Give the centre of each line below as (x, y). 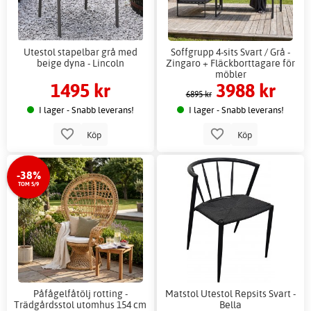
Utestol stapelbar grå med (80, 51)
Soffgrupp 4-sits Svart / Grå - (231, 51)
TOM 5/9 (29, 184)
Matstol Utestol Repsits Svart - (231, 294)
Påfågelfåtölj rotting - (80, 294)
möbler (230, 74)
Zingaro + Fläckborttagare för (231, 62)
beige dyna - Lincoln (80, 62)
